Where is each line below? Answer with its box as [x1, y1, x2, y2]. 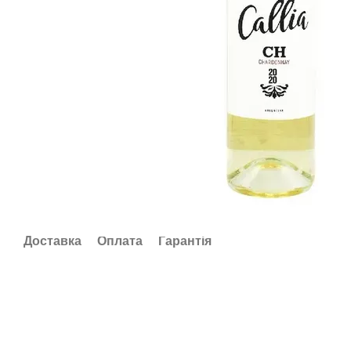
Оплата [97, 234, 143, 248]
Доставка [24, 234, 81, 248]
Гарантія [158, 234, 212, 248]
